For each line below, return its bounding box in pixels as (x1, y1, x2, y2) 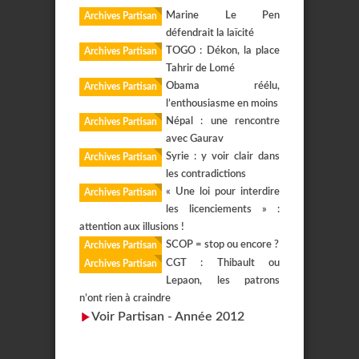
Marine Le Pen (166, 10, 280, 21)
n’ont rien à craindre (79, 293, 171, 304)
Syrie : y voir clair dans (166, 151, 280, 162)
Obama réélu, (166, 81, 280, 91)
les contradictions (166, 169, 246, 179)
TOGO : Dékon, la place (166, 46, 280, 56)
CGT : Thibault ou (166, 258, 280, 268)
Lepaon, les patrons (166, 276, 280, 286)
